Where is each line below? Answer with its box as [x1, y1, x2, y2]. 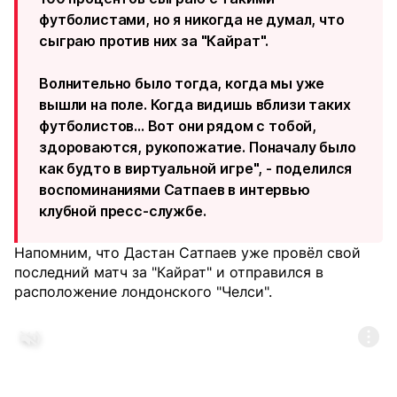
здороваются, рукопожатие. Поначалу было [39, 138, 356, 156]
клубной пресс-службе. [39, 202, 206, 220]
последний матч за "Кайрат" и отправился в [14, 263, 323, 281]
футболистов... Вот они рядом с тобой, [39, 117, 317, 135]
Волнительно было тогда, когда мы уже [39, 74, 325, 92]
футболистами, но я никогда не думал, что [39, 11, 345, 28]
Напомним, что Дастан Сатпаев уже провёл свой [14, 244, 361, 261]
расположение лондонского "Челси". [14, 283, 272, 300]
